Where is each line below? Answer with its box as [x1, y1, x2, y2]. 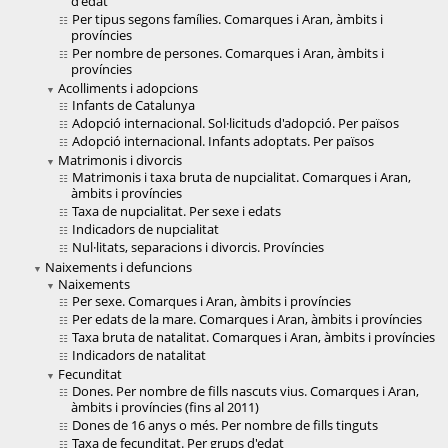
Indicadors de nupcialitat [72, 220, 219, 239]
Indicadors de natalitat [72, 346, 206, 365]
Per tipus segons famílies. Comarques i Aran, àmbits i [72, 10, 383, 29]
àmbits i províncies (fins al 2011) [71, 398, 259, 417]
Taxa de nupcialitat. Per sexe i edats [72, 202, 281, 221]
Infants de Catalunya [72, 96, 195, 115]
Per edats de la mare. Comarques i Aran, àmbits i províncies [72, 310, 422, 329]
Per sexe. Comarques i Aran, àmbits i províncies [72, 292, 351, 311]
